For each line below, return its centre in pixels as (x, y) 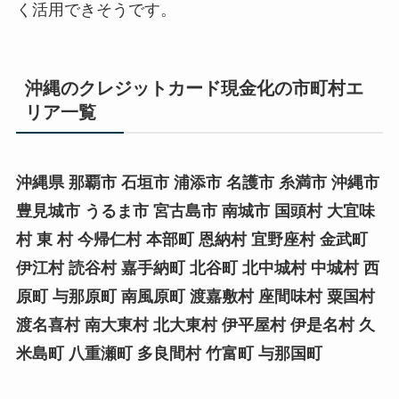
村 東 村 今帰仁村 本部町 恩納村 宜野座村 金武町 (191, 240)
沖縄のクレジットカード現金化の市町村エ (194, 88)
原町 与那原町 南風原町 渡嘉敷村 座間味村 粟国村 (195, 297)
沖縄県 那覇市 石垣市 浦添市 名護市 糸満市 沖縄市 (197, 183)
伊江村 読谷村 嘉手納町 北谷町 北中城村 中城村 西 (197, 269)
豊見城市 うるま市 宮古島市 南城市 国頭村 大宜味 (195, 212)
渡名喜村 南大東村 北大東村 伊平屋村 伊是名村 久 (195, 326)
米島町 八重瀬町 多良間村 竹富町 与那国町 (169, 354)
